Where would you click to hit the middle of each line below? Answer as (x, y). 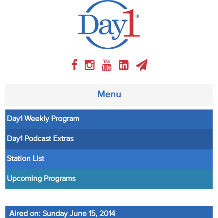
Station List (26, 159)
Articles (17, 174)
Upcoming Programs (41, 179)
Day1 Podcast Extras (40, 139)
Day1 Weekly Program (43, 119)
